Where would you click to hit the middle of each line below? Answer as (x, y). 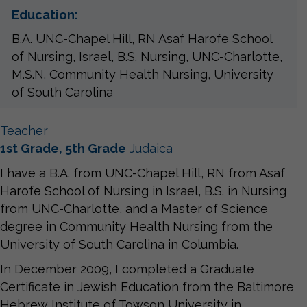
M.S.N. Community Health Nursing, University (142, 74)
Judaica (149, 148)
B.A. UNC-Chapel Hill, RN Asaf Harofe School (142, 38)
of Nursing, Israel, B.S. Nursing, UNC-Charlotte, (147, 56)
